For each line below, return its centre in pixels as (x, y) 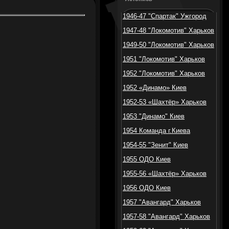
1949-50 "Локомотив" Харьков (168, 45)
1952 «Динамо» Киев (155, 88)
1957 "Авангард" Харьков (162, 202)
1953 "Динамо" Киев (154, 116)
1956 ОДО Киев (147, 188)
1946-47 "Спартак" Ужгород (165, 16)
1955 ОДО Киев (147, 159)
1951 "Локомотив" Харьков (164, 59)
